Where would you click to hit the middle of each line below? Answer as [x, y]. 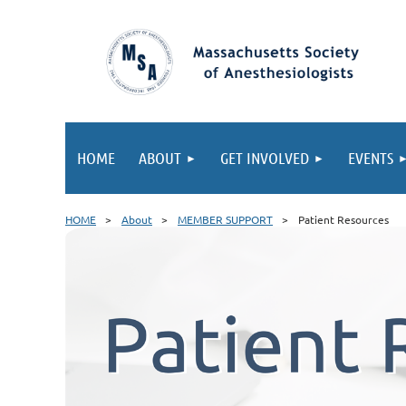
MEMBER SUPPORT [225, 219]
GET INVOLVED [265, 158]
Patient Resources [343, 219]
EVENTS [371, 158]
